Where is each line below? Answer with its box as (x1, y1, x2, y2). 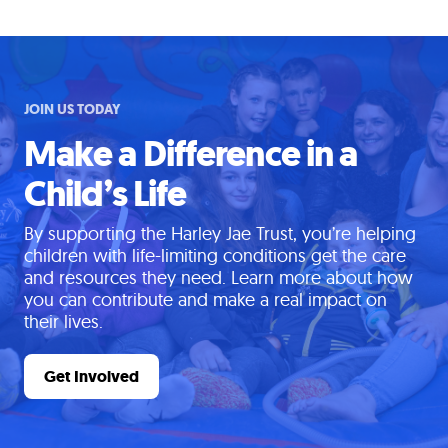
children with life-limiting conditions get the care (24, 243, 406, 267)
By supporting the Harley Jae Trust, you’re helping (24, 221, 416, 245)
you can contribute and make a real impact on (24, 287, 387, 311)
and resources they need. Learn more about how (24, 265, 413, 289)
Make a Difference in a (24, 128, 358, 178)
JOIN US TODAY (24, 99, 121, 119)
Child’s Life (24, 168, 187, 218)
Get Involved (44, 366, 139, 388)
